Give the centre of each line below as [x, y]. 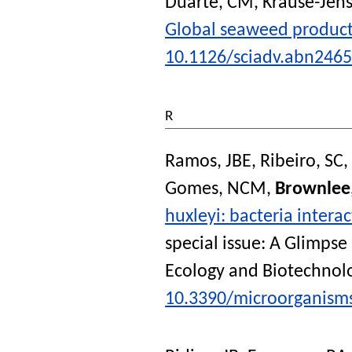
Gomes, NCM [216, 190]
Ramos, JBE [208, 162]
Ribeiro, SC [302, 162]
